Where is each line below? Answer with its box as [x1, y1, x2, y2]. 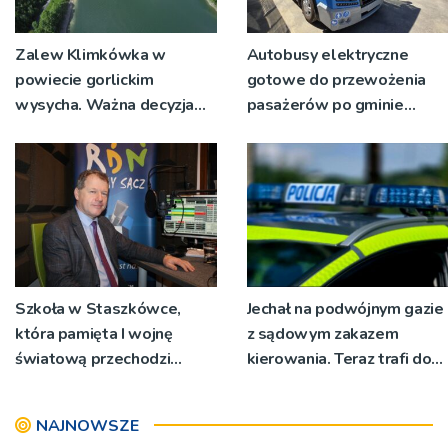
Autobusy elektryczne [246, 43, 409, 66]
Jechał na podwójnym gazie [246, 297, 444, 320]
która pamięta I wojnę [15, 322, 173, 345]
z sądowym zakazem [246, 322, 399, 345]
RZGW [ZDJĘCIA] [15, 118, 142, 141]
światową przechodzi [15, 347, 171, 370]
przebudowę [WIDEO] [15, 372, 177, 395]
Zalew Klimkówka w [15, 43, 166, 66]
